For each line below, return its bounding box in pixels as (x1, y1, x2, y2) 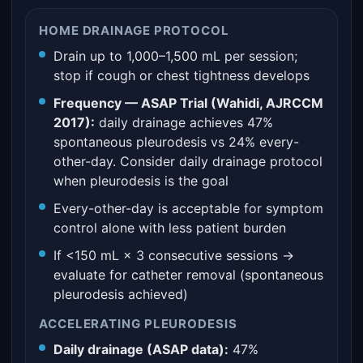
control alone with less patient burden (53, 220, 286, 236)
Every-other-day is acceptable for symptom (53, 200, 323, 216)
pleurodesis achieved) (53, 286, 188, 302)
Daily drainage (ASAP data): (53, 341, 228, 357)
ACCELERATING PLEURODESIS (39, 316, 237, 331)
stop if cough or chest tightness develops (53, 67, 310, 83)
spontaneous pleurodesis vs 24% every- (53, 134, 299, 150)
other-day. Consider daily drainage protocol (53, 153, 322, 169)
